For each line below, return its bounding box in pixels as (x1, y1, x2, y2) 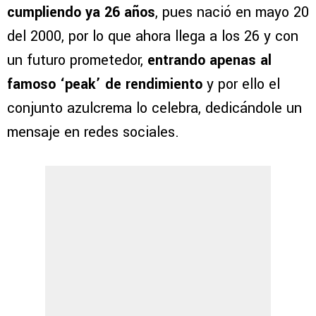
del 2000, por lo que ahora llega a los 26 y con (7, 25, 298, 47)
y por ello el (202, 73, 280, 95)
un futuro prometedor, (7, 49, 147, 71)
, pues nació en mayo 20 (155, 1, 309, 23)
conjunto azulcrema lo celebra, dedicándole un (7, 97, 302, 119)
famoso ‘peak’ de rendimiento (7, 73, 202, 95)
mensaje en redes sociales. (7, 121, 179, 142)
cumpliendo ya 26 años (7, 1, 155, 23)
